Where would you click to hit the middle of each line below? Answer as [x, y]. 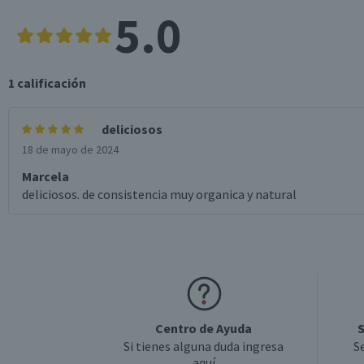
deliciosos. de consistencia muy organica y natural [159, 194]
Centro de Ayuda [204, 328]
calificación [52, 83]
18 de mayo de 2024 [70, 149]
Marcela [45, 176]
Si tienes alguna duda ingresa [204, 346]
